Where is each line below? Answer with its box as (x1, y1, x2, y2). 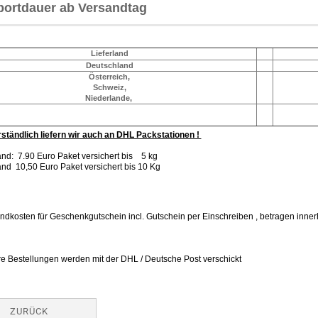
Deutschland (85, 61, 133, 70)
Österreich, (89, 72, 130, 81)
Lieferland (90, 49, 128, 57)
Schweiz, (92, 83, 126, 92)
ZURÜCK (10, 306, 49, 317)
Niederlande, (84, 94, 134, 102)
